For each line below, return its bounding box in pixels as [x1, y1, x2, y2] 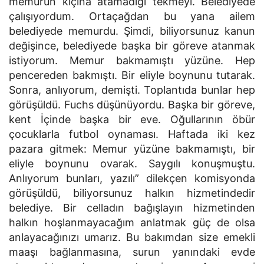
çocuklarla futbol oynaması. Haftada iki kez [9, 128, 255, 141]
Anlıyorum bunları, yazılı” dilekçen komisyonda [9, 172, 255, 185]
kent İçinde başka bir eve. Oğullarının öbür [9, 113, 255, 126]
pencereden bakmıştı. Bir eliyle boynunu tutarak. [9, 69, 255, 82]
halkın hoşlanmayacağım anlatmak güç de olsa [9, 216, 255, 229]
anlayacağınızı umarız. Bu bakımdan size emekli [9, 231, 255, 244]
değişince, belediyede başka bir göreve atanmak [9, 39, 255, 52]
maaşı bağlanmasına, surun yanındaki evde [9, 246, 255, 259]
